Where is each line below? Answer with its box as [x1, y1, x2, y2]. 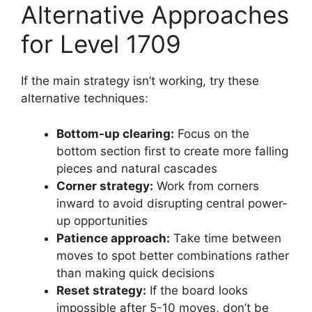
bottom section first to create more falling [56, 143, 288, 158]
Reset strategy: [56, 283, 146, 297]
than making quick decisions [56, 265, 214, 280]
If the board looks [146, 283, 248, 297]
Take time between [170, 231, 281, 245]
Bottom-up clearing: [56, 126, 174, 141]
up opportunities [56, 213, 148, 228]
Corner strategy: [56, 178, 153, 193]
